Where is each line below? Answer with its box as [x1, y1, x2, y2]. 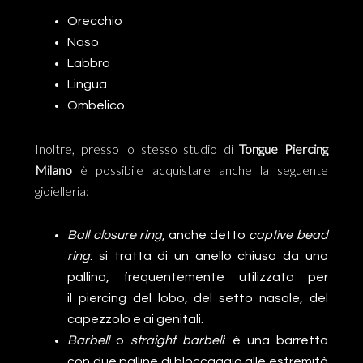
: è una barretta [224, 334, 328, 347]
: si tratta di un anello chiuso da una [90, 250, 328, 263]
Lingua [67, 78, 108, 91]
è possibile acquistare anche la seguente [72, 162, 328, 177]
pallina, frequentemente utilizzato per [67, 271, 328, 284]
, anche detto [161, 228, 250, 241]
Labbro [67, 57, 111, 70]
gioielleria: [35, 183, 90, 199]
